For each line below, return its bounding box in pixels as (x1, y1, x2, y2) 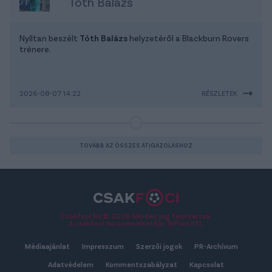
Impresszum (81, 241, 124, 250)
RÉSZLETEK (202, 88, 237, 97)
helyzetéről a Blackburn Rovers (127, 32, 249, 43)
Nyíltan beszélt (19, 32, 80, 43)
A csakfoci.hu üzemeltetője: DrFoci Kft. (68, 218, 204, 227)
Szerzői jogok (135, 241, 182, 250)
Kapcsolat (189, 259, 224, 268)
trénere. (19, 43, 51, 54)
